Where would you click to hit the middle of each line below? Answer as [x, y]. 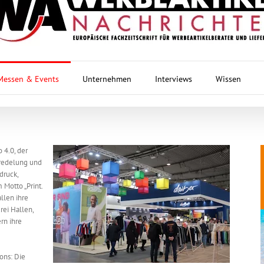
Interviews [173, 79]
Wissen [228, 79]
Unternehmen [107, 79]
